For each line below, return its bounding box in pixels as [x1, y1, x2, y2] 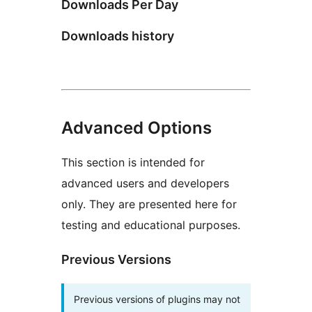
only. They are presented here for [61, 196, 237, 211]
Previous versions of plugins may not [74, 292, 240, 305]
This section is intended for [61, 155, 205, 169]
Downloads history [61, 28, 174, 43]
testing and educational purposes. [61, 217, 240, 232]
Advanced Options [61, 117, 212, 138]
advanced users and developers [61, 175, 229, 190]
